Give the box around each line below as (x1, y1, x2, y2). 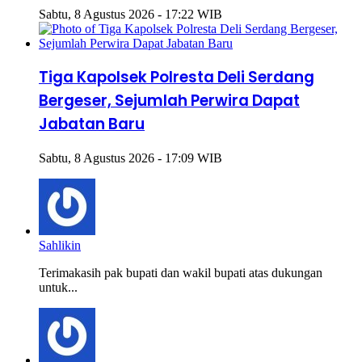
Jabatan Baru (39, 113, 145, 136)
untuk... (39, 280, 78, 295)
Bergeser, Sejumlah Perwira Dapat (39, 90, 300, 112)
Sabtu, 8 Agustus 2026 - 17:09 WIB (39, 151, 222, 166)
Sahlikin (39, 238, 81, 253)
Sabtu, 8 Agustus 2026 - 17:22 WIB (39, 6, 222, 21)
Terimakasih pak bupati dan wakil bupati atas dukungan (39, 266, 322, 280)
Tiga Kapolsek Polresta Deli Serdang (39, 66, 314, 89)
